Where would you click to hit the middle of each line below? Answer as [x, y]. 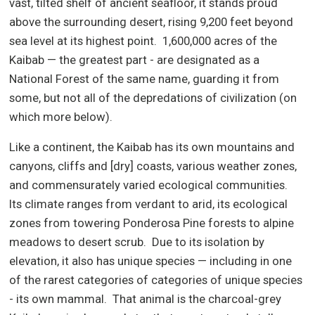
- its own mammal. [58, 299]
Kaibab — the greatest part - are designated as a [135, 59]
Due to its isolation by [208, 242]
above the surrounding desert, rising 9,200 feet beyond [152, 21]
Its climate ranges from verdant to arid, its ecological [149, 204]
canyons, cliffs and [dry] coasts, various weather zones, [153, 166]
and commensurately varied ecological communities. [149, 185]
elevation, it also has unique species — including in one [151, 261]
